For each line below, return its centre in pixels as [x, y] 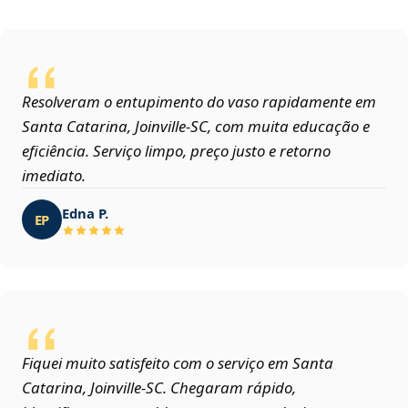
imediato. [54, 176]
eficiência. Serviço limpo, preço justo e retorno [176, 151]
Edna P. [85, 213]
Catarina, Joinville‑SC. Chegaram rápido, [159, 388]
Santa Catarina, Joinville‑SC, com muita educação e [196, 127]
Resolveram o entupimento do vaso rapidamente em [199, 102]
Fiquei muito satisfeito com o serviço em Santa [178, 363]
